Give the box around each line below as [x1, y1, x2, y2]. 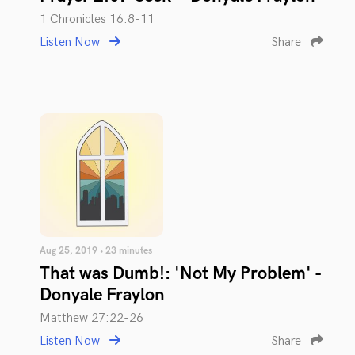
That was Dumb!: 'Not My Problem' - [40, 262, 321, 284]
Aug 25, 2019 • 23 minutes [40, 244, 152, 257]
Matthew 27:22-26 [40, 310, 143, 326]
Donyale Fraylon [40, 284, 165, 306]
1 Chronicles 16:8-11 [40, 11, 155, 27]
